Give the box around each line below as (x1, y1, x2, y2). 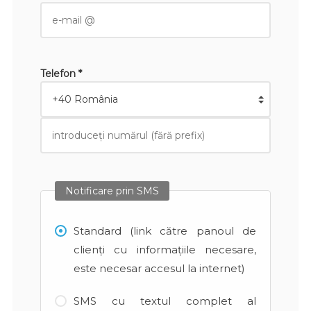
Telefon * (40, 67, 82, 80)
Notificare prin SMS (65, 184, 159, 197)
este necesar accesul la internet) (73, 261, 245, 275)
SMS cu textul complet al (73, 294, 256, 308)
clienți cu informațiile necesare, (73, 242, 256, 256)
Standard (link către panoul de (73, 224, 256, 237)
